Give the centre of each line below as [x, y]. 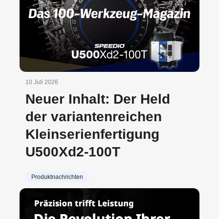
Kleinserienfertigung [92, 134]
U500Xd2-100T [73, 152]
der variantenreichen [94, 117]
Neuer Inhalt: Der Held [98, 99]
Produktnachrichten [57, 177]
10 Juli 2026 [42, 82]
